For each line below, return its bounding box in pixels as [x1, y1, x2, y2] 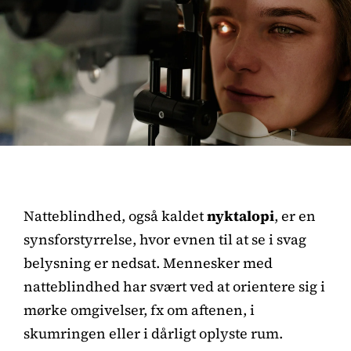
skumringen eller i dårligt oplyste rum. [24, 323, 283, 343]
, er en [274, 205, 316, 226]
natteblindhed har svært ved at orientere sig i [24, 276, 325, 296]
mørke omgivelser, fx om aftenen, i [24, 299, 255, 320]
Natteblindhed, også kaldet [24, 205, 207, 226]
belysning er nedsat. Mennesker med [24, 252, 273, 273]
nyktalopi [207, 205, 274, 226]
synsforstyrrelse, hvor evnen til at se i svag [24, 229, 306, 249]
